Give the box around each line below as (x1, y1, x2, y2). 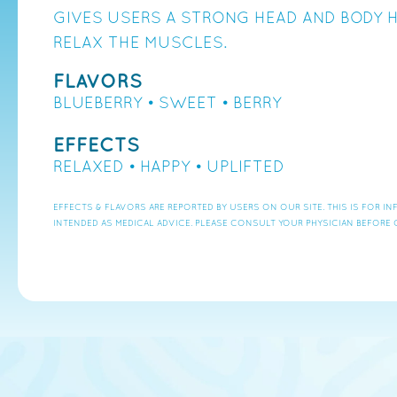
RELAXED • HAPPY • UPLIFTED (53, 160, 284, 175)
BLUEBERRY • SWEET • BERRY (53, 96, 282, 112)
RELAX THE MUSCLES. (53, 35, 227, 51)
